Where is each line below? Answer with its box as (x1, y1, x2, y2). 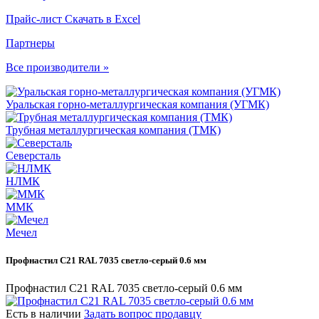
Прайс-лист (6, 13, 65, 25)
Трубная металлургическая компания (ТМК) (6, 124, 221, 136)
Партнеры (6, 37, 55, 49)
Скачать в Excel (65, 13, 140, 25)
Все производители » (6, 61, 109, 73)
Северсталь (6, 150, 61, 162)
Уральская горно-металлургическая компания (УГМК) (6, 98, 269, 110)
